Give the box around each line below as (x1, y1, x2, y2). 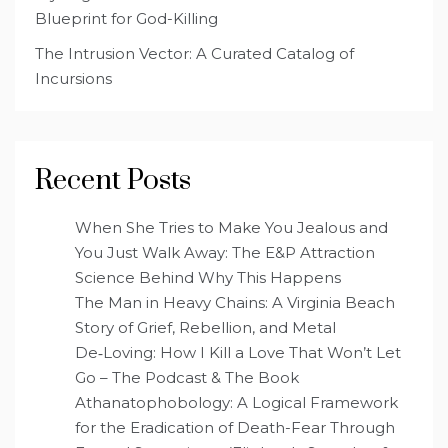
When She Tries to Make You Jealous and (75, 217, 388, 237)
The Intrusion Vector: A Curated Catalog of (35, 43, 354, 63)
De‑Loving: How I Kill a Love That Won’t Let (75, 342, 401, 362)
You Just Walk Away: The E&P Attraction (75, 242, 375, 262)
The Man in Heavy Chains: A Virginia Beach (75, 292, 395, 312)
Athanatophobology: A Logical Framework (75, 392, 398, 412)
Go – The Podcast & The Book (75, 367, 299, 387)
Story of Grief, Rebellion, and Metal (75, 317, 336, 337)
